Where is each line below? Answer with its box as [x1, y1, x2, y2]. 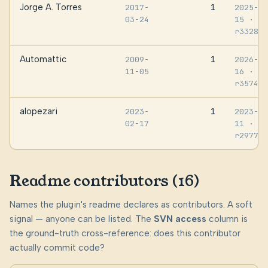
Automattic [20, 53, 66, 65]
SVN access [154, 214, 206, 225]
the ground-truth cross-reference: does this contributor [10, 228, 240, 239]
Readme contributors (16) [10, 170, 200, 192]
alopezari [20, 105, 57, 117]
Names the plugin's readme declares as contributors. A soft [10, 199, 252, 211]
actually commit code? [10, 242, 105, 254]
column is [206, 214, 248, 225]
